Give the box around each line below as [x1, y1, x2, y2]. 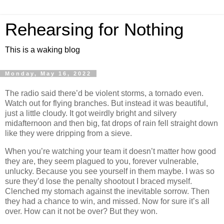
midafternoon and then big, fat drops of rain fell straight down [5, 118, 218, 127]
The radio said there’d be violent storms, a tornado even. [5, 88, 203, 97]
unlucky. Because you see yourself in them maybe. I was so [5, 166, 214, 175]
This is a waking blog [5, 45, 80, 54]
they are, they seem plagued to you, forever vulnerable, [5, 156, 198, 165]
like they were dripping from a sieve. [5, 128, 132, 137]
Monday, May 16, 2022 [5, 70, 91, 76]
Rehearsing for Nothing [5, 20, 183, 39]
